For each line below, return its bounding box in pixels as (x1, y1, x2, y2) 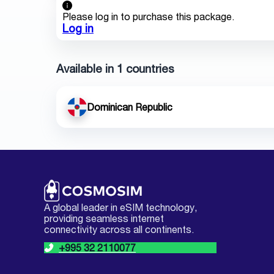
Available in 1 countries (56, 61, 174, 75)
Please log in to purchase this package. (62, 10, 234, 23)
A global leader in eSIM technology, (44, 201, 197, 213)
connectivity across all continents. (44, 223, 194, 235)
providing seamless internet (44, 212, 164, 224)
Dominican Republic (87, 100, 172, 113)
